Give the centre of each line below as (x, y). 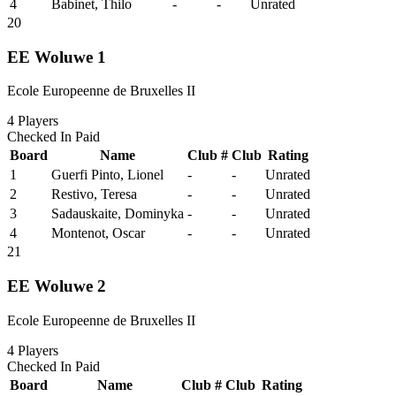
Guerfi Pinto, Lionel (107, 175)
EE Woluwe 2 (57, 286)
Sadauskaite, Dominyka (118, 214)
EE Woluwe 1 (57, 57)
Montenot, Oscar (98, 233)
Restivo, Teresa (94, 194)
